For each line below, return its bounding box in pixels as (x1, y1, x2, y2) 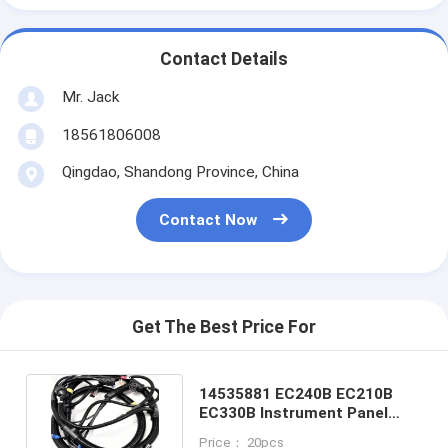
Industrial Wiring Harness (198, 422, 385, 441)
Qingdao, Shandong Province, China (61, 162, 299, 181)
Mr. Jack (61, 87, 119, 106)
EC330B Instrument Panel (198, 403, 388, 422)
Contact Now (159, 211, 258, 230)
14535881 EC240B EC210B (198, 384, 393, 403)
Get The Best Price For (132, 317, 316, 338)
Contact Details (160, 49, 288, 70)
